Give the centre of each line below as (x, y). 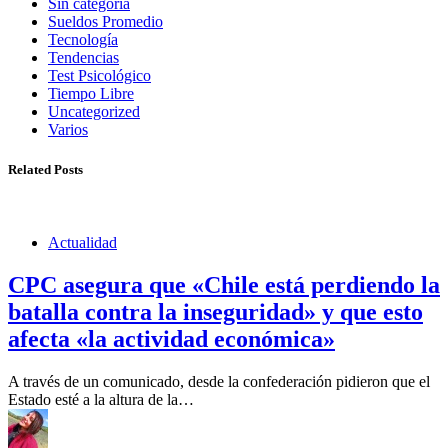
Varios (68, 130)
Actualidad (82, 242)
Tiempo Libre (91, 94)
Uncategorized (94, 112)
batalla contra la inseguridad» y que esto (215, 311)
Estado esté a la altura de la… (101, 399)
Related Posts (45, 169)
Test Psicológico (99, 76)
